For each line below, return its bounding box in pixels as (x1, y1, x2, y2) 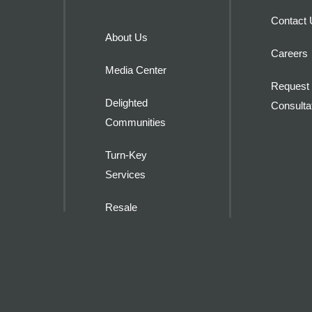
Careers (271, 47, 309, 60)
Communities (105, 116, 166, 129)
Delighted (105, 97, 148, 109)
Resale (105, 201, 137, 214)
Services (105, 169, 146, 181)
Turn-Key (105, 149, 147, 162)
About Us (105, 31, 148, 44)
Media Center (105, 64, 166, 77)
